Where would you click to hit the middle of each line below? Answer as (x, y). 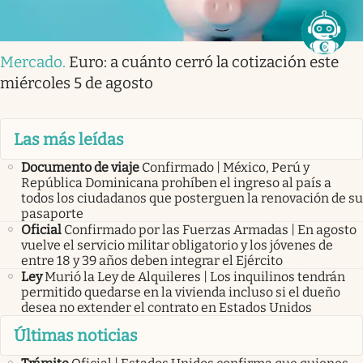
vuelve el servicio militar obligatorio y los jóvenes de (177, 245)
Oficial (41, 229)
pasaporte (52, 213)
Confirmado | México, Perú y (226, 167)
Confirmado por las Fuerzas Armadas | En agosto (210, 229)
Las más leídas (69, 139)
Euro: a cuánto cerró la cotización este (204, 62)
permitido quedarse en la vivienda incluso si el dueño (181, 292)
